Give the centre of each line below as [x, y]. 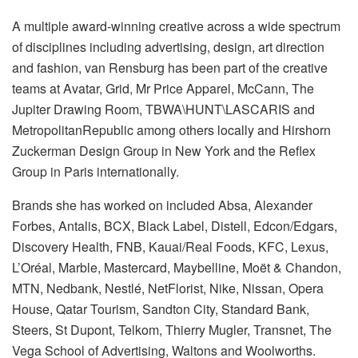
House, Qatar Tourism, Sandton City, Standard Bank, [161, 308]
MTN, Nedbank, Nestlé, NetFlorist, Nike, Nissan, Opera [168, 288]
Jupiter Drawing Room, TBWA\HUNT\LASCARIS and [163, 109]
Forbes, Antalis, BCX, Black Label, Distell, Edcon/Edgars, [175, 225]
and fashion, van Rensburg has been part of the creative [170, 67]
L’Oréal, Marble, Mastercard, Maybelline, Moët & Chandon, [177, 267]
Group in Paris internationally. [95, 171]
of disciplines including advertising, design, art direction [168, 46]
